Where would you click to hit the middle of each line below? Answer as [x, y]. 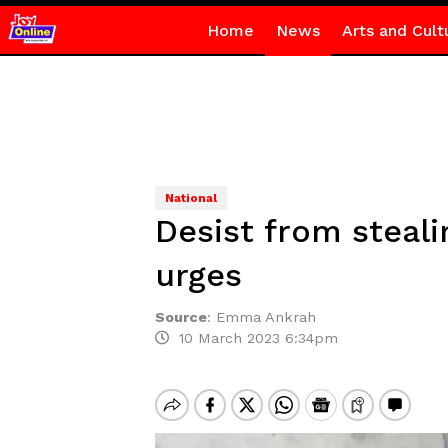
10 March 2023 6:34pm [253, 338]
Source [180, 317]
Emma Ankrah [265, 317]
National [190, 198]
